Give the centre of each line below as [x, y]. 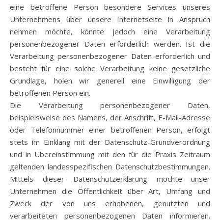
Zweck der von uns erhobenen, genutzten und [110, 203]
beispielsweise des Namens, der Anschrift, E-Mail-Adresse [110, 117]
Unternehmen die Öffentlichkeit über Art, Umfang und [110, 191]
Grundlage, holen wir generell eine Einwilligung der [110, 81]
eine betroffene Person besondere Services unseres [110, 7]
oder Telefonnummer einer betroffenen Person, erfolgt [110, 130]
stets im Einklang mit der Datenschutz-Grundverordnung [110, 142]
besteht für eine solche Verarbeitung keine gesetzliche [110, 68]
